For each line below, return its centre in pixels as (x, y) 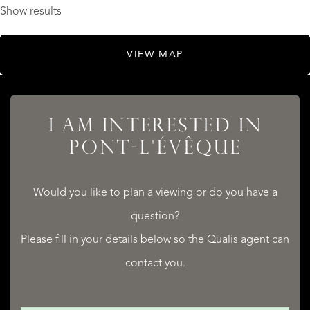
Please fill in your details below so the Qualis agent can (155, 240)
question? (155, 216)
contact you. (155, 263)
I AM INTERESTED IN (155, 127)
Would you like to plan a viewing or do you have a (155, 193)
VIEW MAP (155, 54)
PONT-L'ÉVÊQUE (155, 149)
